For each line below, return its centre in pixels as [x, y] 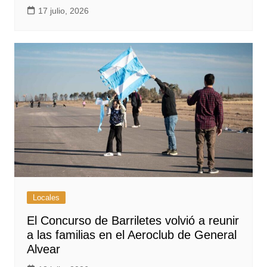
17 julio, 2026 [63, 10]
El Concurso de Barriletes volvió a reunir [133, 220]
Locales [46, 197]
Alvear [43, 249]
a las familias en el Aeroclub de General [131, 235]
